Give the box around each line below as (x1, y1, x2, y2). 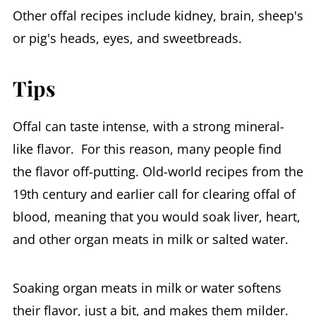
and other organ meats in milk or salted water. (12, 231, 288, 248)
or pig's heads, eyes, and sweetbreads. (12, 30, 242, 47)
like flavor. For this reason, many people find (12, 140, 281, 157)
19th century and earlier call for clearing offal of (12, 186, 296, 202)
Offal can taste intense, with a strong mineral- (12, 118, 284, 135)
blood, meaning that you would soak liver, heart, (12, 208, 300, 225)
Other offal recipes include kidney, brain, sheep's (12, 7, 303, 24)
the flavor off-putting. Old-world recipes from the (12, 163, 303, 180)
